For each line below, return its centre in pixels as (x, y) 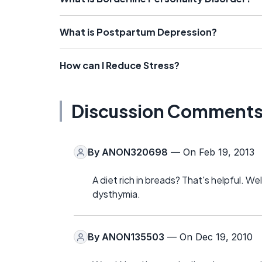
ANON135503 (133, 237)
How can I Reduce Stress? (120, 65)
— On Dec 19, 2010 (208, 237)
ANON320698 (135, 152)
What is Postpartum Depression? (138, 32)
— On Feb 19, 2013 (211, 152)
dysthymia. (116, 194)
